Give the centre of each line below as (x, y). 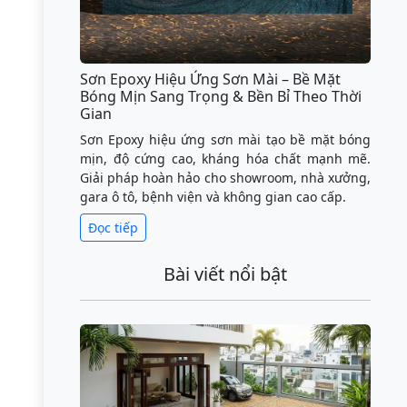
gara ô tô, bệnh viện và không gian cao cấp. (213, 196)
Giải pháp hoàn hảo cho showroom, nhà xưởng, (225, 177)
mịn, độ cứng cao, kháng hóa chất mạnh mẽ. (225, 158)
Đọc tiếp (113, 227)
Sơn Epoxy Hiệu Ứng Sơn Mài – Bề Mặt (210, 79)
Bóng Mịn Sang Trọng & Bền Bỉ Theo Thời (221, 96)
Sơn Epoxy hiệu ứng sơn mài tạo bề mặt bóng (225, 139)
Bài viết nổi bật (225, 273)
